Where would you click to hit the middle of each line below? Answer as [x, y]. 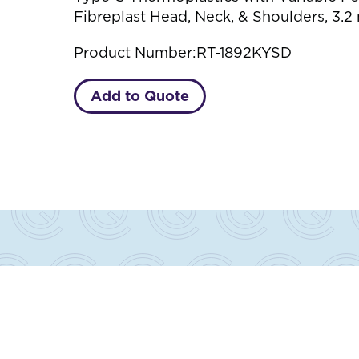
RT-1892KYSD [244, 52]
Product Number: [135, 52]
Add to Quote [140, 96]
